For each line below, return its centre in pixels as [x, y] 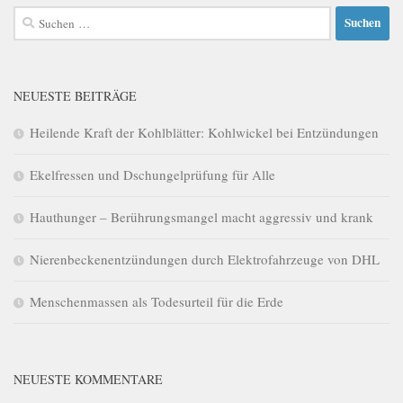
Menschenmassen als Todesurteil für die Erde [157, 301]
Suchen [33, 16]
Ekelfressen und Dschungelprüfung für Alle [152, 174]
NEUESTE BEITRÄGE [75, 95]
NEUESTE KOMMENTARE [88, 379]
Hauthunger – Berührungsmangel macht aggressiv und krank [201, 216]
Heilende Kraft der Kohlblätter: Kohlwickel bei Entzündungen [204, 132]
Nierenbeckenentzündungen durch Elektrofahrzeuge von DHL [205, 259]
